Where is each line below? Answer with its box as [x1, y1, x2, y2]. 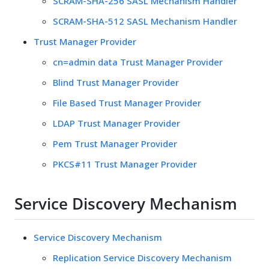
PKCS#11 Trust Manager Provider [53, 157, 197, 170]
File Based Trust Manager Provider [53, 96, 201, 109]
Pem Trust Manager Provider [53, 137, 177, 150]
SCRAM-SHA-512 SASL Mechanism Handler [53, 14, 237, 27]
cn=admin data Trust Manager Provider [53, 55, 223, 68]
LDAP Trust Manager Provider [53, 116, 180, 129]
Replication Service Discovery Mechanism [53, 251, 232, 264]
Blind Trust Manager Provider [53, 76, 179, 88]
